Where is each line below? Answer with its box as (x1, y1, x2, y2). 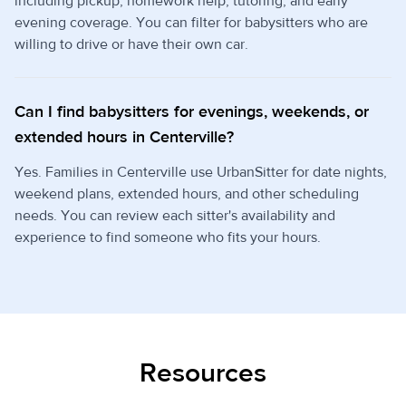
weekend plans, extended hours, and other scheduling (14, 185, 359, 204)
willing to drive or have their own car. (14, 35, 248, 54)
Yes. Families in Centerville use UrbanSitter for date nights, (14, 163, 387, 182)
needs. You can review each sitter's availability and (14, 207, 335, 226)
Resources (140, 356, 266, 391)
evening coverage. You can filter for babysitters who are (14, 14, 368, 33)
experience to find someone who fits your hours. (14, 228, 321, 247)
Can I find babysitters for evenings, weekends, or (14, 101, 369, 123)
